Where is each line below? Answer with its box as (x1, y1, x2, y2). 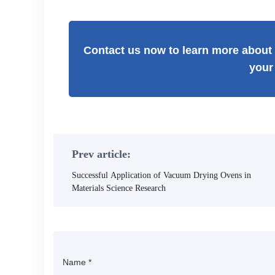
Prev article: (72, 148, 131, 160)
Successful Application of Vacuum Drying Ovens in (72, 171, 251, 180)
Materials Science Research (72, 184, 166, 193)
